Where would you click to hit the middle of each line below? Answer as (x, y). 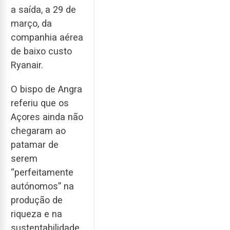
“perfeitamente (42, 172)
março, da (31, 24)
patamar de (35, 144)
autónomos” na (42, 186)
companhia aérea (47, 37)
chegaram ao (38, 130)
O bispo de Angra (46, 89)
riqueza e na (36, 214)
